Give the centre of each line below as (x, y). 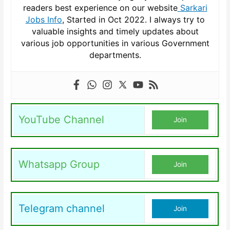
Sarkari (192, 8)
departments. (115, 55)
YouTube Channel (62, 120)
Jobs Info (44, 20)
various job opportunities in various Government (115, 43)
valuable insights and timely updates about (115, 32)
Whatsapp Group (59, 164)
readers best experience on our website (100, 8)
